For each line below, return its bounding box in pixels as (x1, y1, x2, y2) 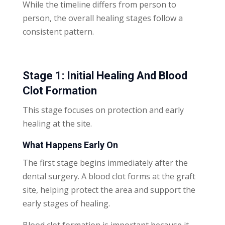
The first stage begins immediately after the (22, 157, 188, 168)
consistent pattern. (22, 26, 94, 37)
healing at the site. (22, 118, 92, 129)
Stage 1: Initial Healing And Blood (22, 69, 187, 82)
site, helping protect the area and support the (22, 184, 195, 195)
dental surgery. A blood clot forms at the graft (22, 170, 195, 182)
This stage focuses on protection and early (22, 104, 184, 116)
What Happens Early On (22, 139, 118, 150)
